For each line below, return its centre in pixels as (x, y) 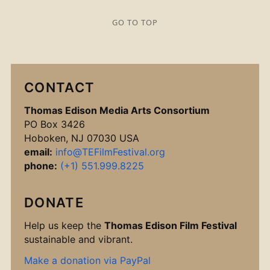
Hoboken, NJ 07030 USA (82, 138)
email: (38, 152)
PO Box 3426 (55, 124)
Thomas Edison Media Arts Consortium (117, 110)
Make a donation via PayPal (87, 260)
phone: (41, 166)
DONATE (54, 202)
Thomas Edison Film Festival (171, 225)
